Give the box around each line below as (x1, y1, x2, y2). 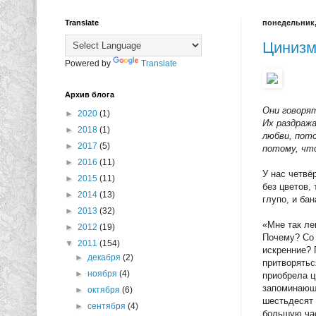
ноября (87, 269, 120, 279)
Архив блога (65, 90, 114, 99)
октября (87, 285, 123, 296)
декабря (87, 253, 123, 263)
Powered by (65, 59, 113, 69)
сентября (87, 301, 128, 312)
